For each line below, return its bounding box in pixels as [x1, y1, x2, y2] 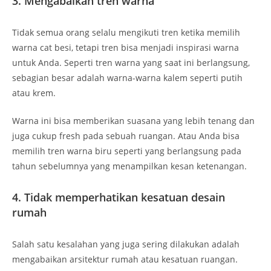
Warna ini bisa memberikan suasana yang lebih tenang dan [12, 114, 255, 126]
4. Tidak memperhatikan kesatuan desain [12, 189, 225, 204]
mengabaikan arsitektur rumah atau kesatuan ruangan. [12, 253, 238, 265]
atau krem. [12, 87, 58, 99]
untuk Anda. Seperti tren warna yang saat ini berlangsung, [12, 56, 250, 68]
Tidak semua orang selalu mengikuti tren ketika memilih [12, 26, 240, 38]
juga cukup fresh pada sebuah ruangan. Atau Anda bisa [12, 129, 240, 142]
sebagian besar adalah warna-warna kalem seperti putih [12, 71, 243, 83]
